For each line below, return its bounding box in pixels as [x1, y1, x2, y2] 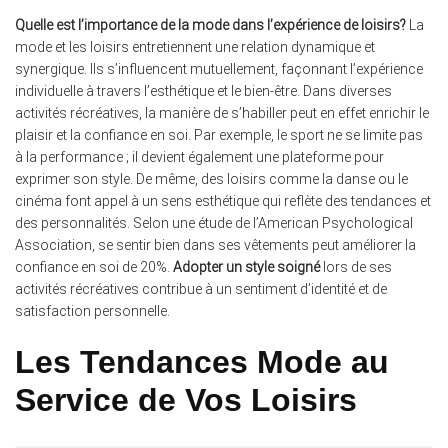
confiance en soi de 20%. [15, 259, 173, 276]
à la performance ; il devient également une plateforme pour [15, 149, 384, 166]
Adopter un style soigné [173, 259, 320, 276]
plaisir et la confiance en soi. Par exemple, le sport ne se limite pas [15, 127, 423, 144]
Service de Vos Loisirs [15, 382, 357, 419]
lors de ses [320, 259, 392, 276]
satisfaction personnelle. [15, 303, 170, 320]
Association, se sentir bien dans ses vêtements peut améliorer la [15, 237, 416, 254]
